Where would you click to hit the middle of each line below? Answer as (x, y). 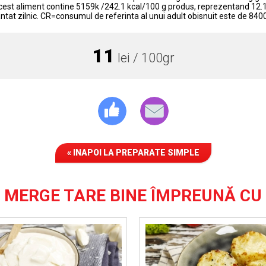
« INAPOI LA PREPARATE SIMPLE (133, 153)
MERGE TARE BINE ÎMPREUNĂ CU (133, 196)
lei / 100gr (144, 58)
